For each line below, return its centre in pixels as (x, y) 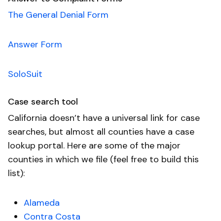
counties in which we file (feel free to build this (103, 159)
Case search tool (43, 101)
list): (16, 173)
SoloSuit (25, 74)
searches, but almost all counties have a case (101, 131)
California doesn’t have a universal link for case (104, 118)
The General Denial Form (58, 15)
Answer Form (35, 44)
